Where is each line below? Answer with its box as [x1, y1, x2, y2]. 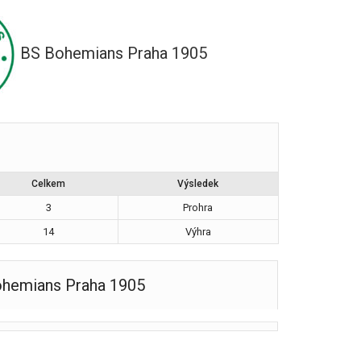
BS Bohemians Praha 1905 [20, 44, 208, 64]
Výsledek [176, 178, 218, 189]
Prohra [183, 201, 213, 214]
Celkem [31, 178, 65, 189]
